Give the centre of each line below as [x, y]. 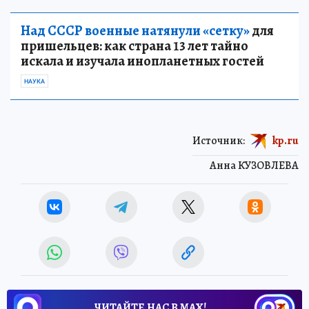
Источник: [219, 140]
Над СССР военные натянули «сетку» [135, 31]
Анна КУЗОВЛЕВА [254, 166]
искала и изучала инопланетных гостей [142, 61]
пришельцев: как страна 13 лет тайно [134, 46]
